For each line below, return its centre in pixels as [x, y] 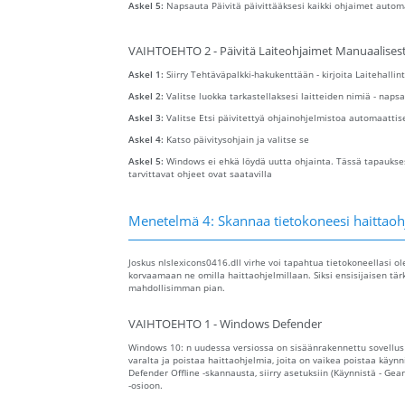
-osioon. [146, 386]
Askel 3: [147, 118]
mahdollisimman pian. [177, 288]
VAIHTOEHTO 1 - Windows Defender [225, 325]
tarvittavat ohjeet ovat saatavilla [200, 174]
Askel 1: [147, 75]
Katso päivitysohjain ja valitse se [238, 140]
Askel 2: [147, 96]
